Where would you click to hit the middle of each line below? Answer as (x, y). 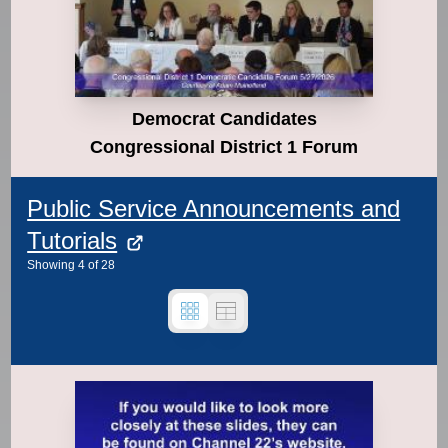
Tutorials (72, 240)
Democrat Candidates (224, 118)
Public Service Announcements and (214, 208)
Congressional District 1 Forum (224, 146)
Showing (51, 264)
